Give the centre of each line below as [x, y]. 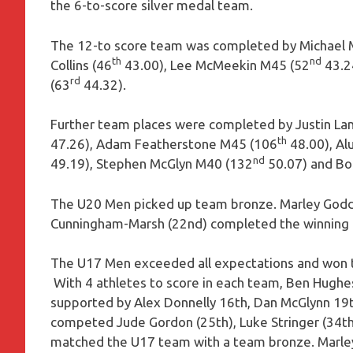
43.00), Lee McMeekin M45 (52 [216, 65]
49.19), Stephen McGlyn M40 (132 [152, 164]
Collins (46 [81, 65]
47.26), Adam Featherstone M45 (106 [164, 144]
